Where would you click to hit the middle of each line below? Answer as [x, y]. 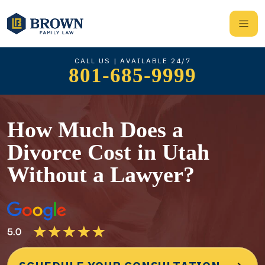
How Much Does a [95, 130]
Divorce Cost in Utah [108, 152]
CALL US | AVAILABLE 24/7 [132, 60]
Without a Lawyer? [101, 174]
